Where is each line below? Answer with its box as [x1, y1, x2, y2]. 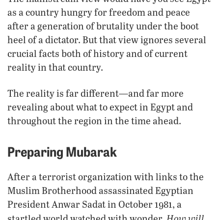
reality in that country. [7, 60, 103, 73]
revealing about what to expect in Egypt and [7, 100, 193, 113]
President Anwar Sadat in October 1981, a [7, 197, 182, 210]
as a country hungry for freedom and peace [7, 5, 190, 18]
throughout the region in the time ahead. [7, 114, 181, 127]
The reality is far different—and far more [7, 86, 184, 99]
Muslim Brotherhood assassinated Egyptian [7, 184, 193, 196]
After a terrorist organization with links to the [7, 170, 204, 183]
